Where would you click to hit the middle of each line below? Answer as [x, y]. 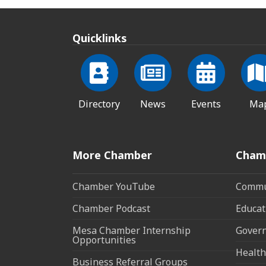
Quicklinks [100, 38]
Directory [99, 104]
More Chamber [112, 155]
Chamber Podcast [111, 208]
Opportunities [104, 240]
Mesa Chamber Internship [132, 230]
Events [206, 104]
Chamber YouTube [114, 186]
